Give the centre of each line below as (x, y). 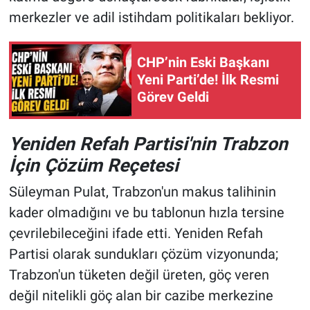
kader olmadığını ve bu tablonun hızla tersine (146, 213)
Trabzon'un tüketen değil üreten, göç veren (139, 275)
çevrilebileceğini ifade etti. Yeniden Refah (136, 234)
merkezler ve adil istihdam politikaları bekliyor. (151, 17)
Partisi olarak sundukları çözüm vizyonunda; (143, 254)
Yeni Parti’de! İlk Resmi (208, 80)
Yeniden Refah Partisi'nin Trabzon (148, 143)
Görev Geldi (173, 97)
